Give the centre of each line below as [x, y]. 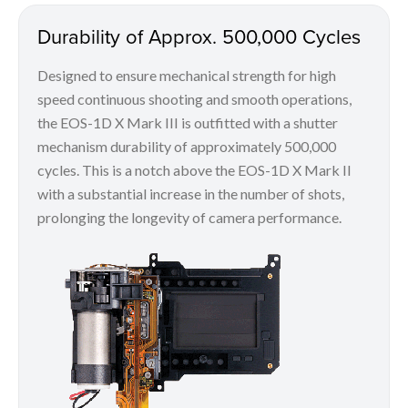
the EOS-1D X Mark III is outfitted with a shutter [188, 123]
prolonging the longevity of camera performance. [191, 218]
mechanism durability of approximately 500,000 [187, 147]
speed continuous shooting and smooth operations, [194, 99]
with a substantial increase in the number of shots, [191, 194]
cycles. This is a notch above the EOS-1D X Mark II [194, 170]
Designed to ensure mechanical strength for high [187, 76]
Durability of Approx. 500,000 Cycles [199, 36]
